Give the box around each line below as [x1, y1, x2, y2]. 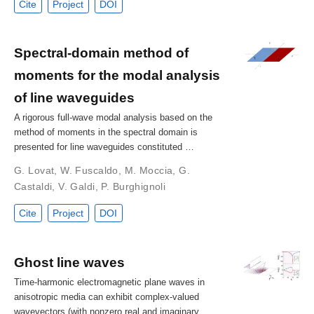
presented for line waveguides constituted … [14, 142, 194, 153]
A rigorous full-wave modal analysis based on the [14, 112, 212, 123]
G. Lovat [14, 165, 55, 177]
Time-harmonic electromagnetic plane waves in [14, 276, 205, 287]
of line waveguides [14, 90, 135, 106]
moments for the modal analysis [14, 67, 220, 83]
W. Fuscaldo [60, 165, 118, 177]
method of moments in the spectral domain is [14, 127, 198, 138]
